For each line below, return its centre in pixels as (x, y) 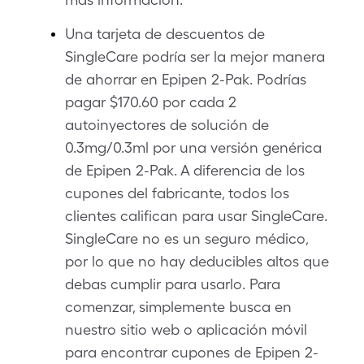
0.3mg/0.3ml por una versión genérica (193, 147)
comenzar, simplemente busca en (178, 307)
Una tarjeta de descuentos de (167, 34)
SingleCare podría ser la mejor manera (195, 56)
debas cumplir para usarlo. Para (173, 284)
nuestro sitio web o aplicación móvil (186, 329)
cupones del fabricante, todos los (177, 193)
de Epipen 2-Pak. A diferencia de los (185, 170)
